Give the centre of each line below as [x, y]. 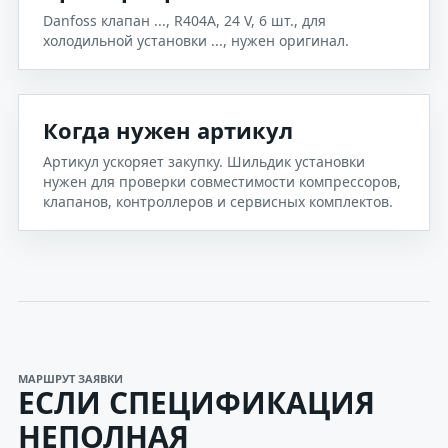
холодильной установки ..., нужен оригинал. [196, 40]
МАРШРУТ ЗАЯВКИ [70, 378]
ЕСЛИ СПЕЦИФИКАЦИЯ [196, 402]
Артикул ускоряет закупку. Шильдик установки [204, 161]
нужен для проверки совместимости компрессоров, [222, 181]
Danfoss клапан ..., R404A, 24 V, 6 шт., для [184, 20]
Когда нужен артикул [168, 130]
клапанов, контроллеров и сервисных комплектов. [218, 201]
